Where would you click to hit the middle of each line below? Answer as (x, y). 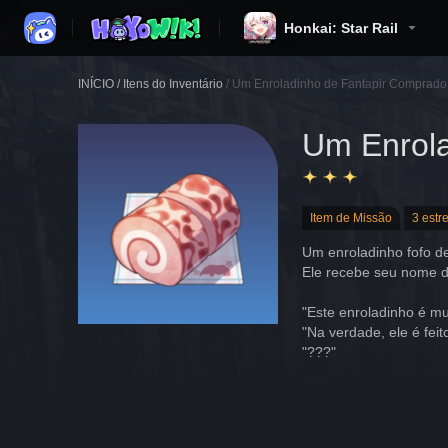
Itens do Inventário (173, 84)
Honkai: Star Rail (341, 28)
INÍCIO (96, 84)
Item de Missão (351, 218)
